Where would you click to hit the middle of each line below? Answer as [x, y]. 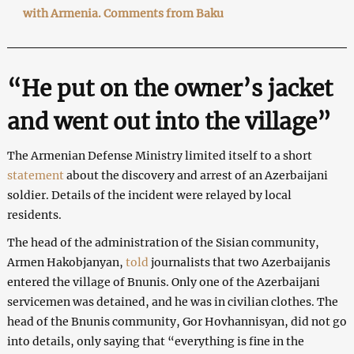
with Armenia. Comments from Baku [123, 13]
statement [36, 175]
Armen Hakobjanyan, [66, 262]
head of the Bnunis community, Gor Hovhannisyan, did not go [177, 321]
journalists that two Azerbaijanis [240, 262]
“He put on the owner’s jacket [169, 88]
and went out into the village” [169, 121]
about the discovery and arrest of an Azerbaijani [197, 175]
